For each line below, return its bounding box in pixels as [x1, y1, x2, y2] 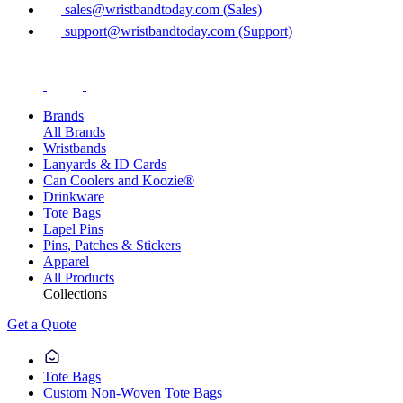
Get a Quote [7, 316, 76, 332]
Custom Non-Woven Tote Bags [43, 384, 222, 400]
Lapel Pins [43, 220, 103, 237]
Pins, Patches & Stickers [43, 237, 181, 253]
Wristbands [43, 139, 106, 156]
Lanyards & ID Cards [43, 156, 166, 172]
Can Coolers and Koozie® [43, 172, 194, 188]
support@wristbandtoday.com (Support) [61, 22, 292, 39]
